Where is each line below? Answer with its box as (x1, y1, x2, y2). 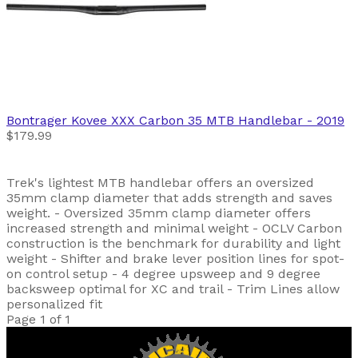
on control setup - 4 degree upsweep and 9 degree (6, 266, 320, 282)
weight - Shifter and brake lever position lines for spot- (6, 251, 344, 267)
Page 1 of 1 (6, 312, 70, 328)
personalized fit (6, 296, 102, 312)
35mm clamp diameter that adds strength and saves (6, 190, 332, 206)
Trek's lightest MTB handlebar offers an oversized (6, 175, 314, 191)
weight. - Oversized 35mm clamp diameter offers (6, 205, 311, 221)
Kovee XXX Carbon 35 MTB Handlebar (71, 113, 303, 129)
